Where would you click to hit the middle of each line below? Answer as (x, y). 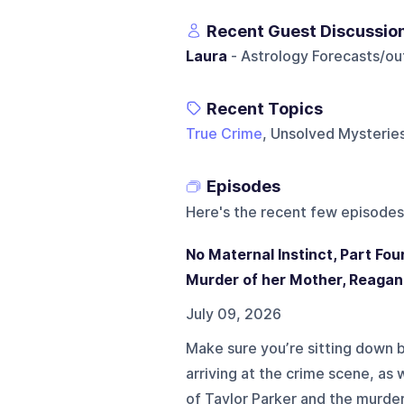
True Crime (224, 133)
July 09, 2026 (233, 314)
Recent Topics (264, 108)
